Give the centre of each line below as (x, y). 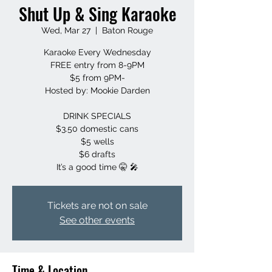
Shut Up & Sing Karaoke (97, 14)
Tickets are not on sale (97, 206)
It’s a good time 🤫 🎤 (97, 167)
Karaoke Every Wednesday (97, 52)
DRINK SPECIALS (97, 116)
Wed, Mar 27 (66, 30)
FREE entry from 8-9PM (97, 65)
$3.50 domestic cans (97, 129)
